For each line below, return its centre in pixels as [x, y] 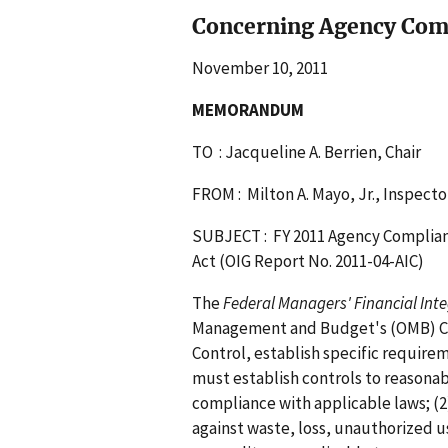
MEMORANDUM [248, 109]
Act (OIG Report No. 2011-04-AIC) [308, 260]
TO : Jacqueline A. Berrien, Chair [306, 151]
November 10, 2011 [260, 67]
